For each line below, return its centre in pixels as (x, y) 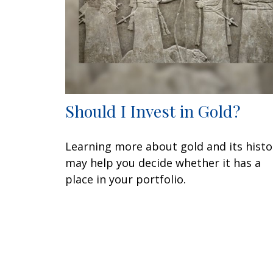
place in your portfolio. (126, 179)
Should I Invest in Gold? (153, 111)
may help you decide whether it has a (163, 162)
